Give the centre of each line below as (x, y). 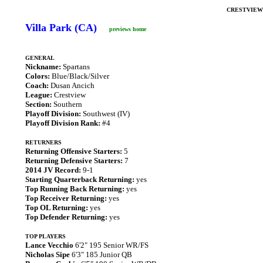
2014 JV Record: (53, 170)
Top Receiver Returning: (66, 198)
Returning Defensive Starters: (74, 161)
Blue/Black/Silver (80, 76)
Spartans (75, 67)
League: (39, 95)
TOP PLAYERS (45, 236)
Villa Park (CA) (61, 28)
